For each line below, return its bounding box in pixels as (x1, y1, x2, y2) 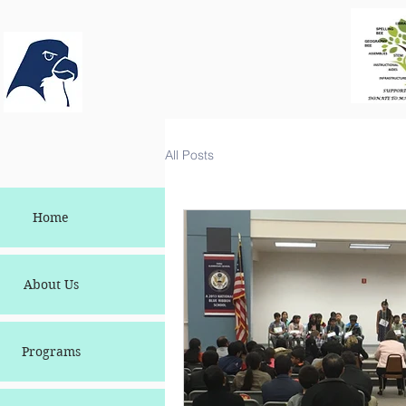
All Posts (165, 146, 214, 163)
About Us (23, 276, 79, 294)
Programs (21, 343, 81, 361)
